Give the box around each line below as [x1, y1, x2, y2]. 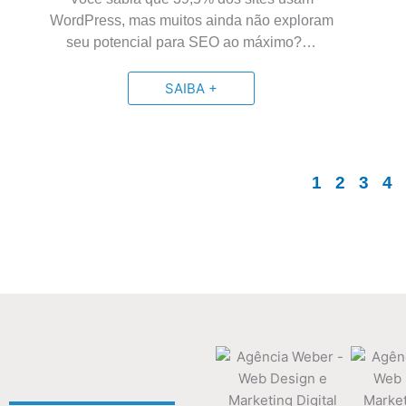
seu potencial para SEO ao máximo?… [66, 34, 317, 50]
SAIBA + [165, 80, 218, 97]
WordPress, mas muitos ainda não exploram [49, 13, 333, 28]
